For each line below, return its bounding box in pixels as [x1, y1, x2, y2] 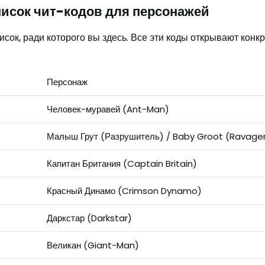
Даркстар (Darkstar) [46, 212, 132, 225]
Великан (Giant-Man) [46, 239, 139, 252]
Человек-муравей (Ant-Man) [46, 103, 169, 116]
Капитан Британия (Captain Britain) [46, 157, 197, 170]
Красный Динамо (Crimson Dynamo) [46, 185, 202, 198]
